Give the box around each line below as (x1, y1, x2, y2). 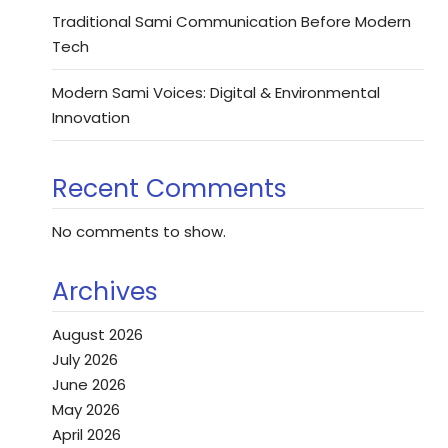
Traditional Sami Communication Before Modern (52, 11, 411, 32)
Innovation (52, 107, 130, 128)
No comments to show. (52, 221, 226, 242)
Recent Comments (52, 171, 287, 206)
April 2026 (52, 424, 121, 445)
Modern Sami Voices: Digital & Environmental (52, 82, 380, 103)
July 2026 (52, 349, 118, 370)
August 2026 (52, 324, 143, 345)
